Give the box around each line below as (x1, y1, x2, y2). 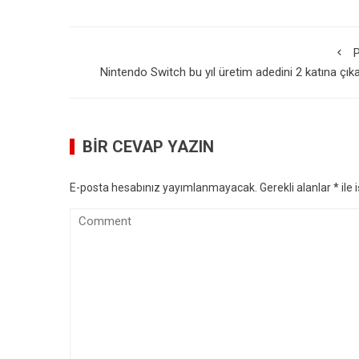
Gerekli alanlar (260, 181, 333, 194)
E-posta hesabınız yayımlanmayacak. (70, 181, 257, 194)
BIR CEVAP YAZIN (83, 137, 214, 156)
